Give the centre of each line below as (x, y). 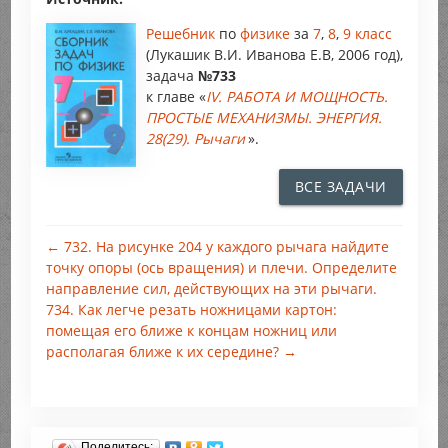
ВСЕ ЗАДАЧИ (340, 187)
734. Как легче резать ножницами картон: (191, 310)
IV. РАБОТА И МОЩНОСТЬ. (296, 97)
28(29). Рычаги (195, 139)
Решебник (182, 34)
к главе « (175, 97)
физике (266, 34)
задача (171, 76)
